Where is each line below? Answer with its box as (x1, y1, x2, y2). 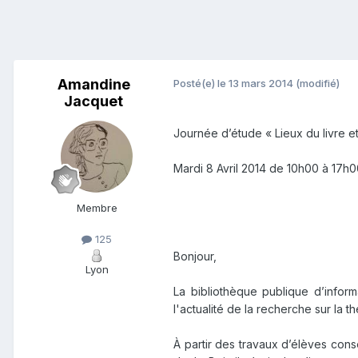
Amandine (57, 76, 130, 93)
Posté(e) (173, 77, 217, 90)
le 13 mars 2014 (217, 77, 293, 90)
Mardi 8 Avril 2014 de (173, 161, 287, 176)
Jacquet (64, 93, 123, 110)
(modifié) (296, 77, 340, 90)
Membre (76, 201, 117, 215)
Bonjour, (173, 249, 217, 264)
